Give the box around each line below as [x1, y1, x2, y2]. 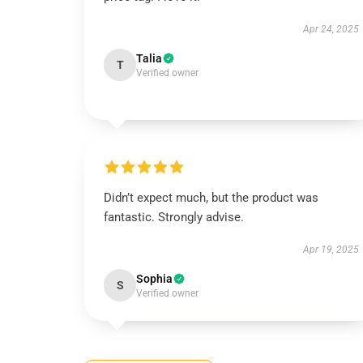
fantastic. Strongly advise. [104, 210, 244, 224]
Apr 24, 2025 [302, 23, 359, 35]
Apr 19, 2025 [302, 244, 359, 255]
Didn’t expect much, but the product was [104, 190, 318, 205]
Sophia [136, 272, 173, 285]
